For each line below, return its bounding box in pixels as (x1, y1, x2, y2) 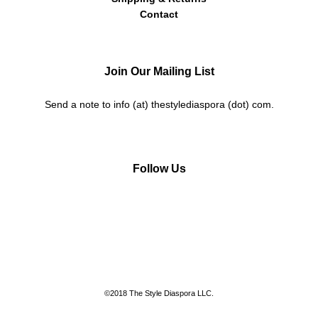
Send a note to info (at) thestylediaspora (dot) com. (44, 98, 274, 110)
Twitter (190, 199, 220, 211)
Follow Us (132, 162, 186, 175)
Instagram (121, 199, 168, 211)
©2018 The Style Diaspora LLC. (104, 288, 214, 297)
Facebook (155, 199, 201, 211)
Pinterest (224, 199, 264, 211)
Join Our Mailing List (104, 65, 214, 77)
